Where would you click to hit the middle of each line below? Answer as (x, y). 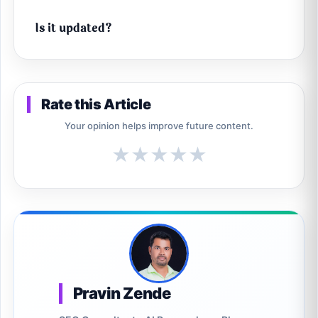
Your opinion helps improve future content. (159, 126)
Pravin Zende (122, 294)
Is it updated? (73, 28)
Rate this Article (96, 105)
